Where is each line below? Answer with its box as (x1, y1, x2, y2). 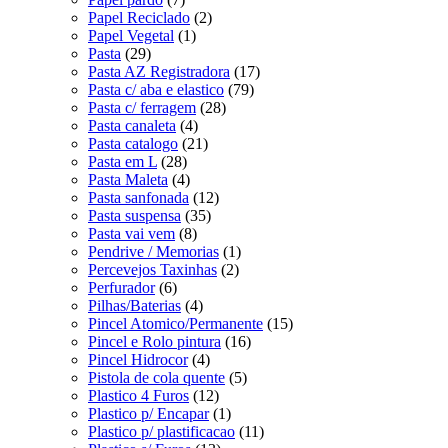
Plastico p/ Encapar (88, 404, 209, 422)
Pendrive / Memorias (88, 242, 219, 260)
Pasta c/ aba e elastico (88, 80, 224, 98)
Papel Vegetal (88, 26, 174, 44)
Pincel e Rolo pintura (88, 332, 221, 350)
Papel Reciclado (88, 8, 190, 26)
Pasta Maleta (88, 170, 168, 188)
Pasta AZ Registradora (88, 62, 230, 80)
